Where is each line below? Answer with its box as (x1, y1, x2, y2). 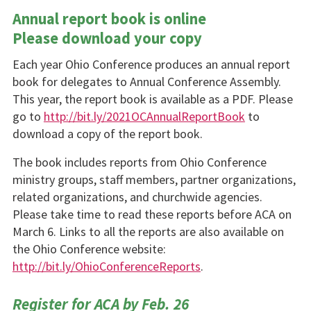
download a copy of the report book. (12, 125, 203, 142)
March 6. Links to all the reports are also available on (12, 224, 284, 240)
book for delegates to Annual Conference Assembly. (12, 73, 281, 90)
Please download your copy (12, 28, 202, 49)
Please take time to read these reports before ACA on (12, 206, 292, 223)
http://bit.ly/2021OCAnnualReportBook (43, 108, 245, 124)
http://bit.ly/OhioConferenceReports (12, 258, 201, 275)
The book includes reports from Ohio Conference (12, 154, 267, 171)
